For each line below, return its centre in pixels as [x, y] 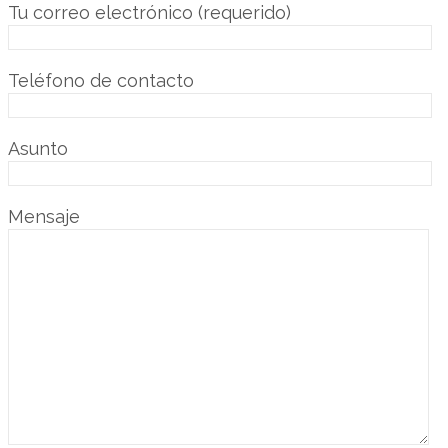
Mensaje [44, 217]
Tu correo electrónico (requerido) [149, 13]
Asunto [38, 149]
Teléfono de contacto [101, 81]
